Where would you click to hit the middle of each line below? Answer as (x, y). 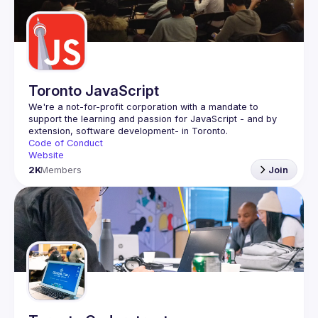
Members (61, 170)
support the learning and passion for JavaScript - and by (153, 119)
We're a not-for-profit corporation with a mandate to (143, 107)
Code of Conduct (66, 143)
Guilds (59, 9)
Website (46, 155)
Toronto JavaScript (94, 91)
